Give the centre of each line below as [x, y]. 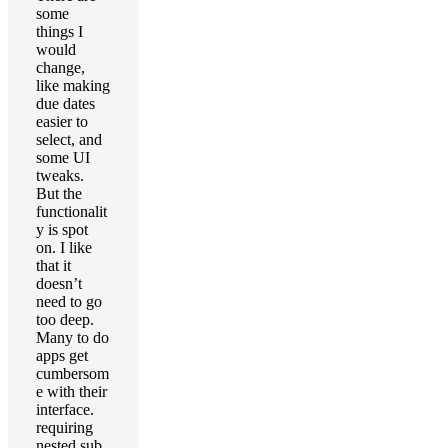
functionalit [71, 211]
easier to [62, 121]
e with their [71, 391]
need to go [69, 301]
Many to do [72, 337]
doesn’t [59, 283]
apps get [62, 355]
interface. [65, 409]
